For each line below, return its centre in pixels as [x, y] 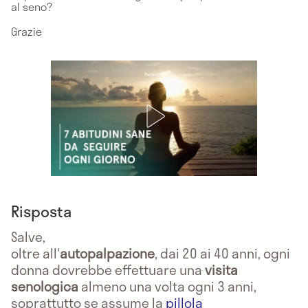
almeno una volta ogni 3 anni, [167, 286]
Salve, [28, 236]
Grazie [26, 31]
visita [221, 269]
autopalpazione [107, 253]
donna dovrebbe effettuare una [108, 269]
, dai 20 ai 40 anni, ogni [222, 253]
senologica [45, 286]
